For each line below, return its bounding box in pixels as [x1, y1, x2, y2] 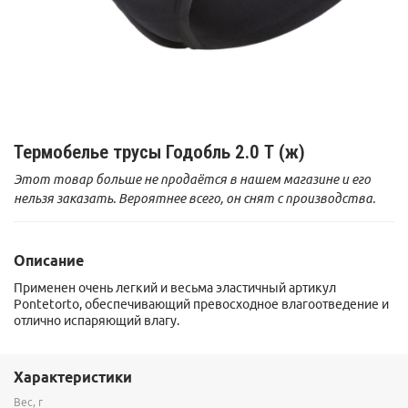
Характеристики [14, 369, 132, 386]
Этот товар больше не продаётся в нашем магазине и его [14, 171, 371, 187]
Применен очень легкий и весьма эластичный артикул [14, 280, 336, 295]
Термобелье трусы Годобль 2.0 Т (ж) [14, 140, 305, 163]
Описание [14, 252, 84, 270]
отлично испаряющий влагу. [14, 312, 179, 328]
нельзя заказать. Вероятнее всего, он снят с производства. [14, 190, 375, 206]
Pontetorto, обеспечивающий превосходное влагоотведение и [14, 296, 389, 311]
